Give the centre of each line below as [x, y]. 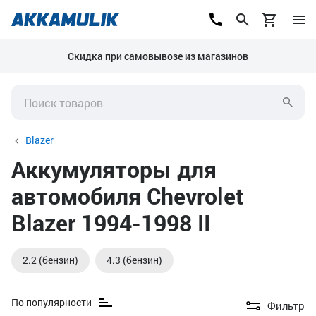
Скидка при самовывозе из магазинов [158, 56]
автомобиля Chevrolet [127, 196]
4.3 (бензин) [134, 260]
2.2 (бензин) [50, 260]
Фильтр [286, 305]
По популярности [51, 302]
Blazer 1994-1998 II [111, 223]
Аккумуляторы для [114, 169]
